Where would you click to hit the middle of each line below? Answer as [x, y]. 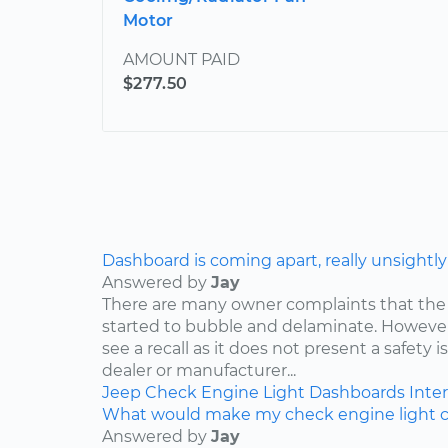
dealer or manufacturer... [199, 370]
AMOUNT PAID [181, 59]
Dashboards [357, 392]
